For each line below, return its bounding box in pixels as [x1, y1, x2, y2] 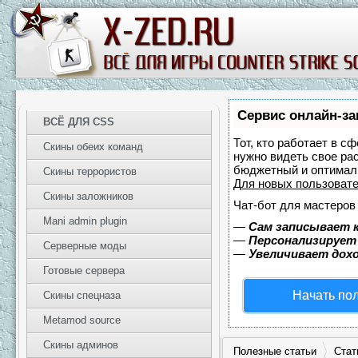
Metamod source [43, 314, 121, 326]
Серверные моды [43, 240, 126, 252]
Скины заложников [43, 190, 133, 202]
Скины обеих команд [43, 141, 143, 153]
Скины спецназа [43, 289, 121, 301]
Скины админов [43, 339, 118, 351]
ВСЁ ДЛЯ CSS [43, 116, 114, 128]
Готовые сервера [43, 265, 125, 276]
